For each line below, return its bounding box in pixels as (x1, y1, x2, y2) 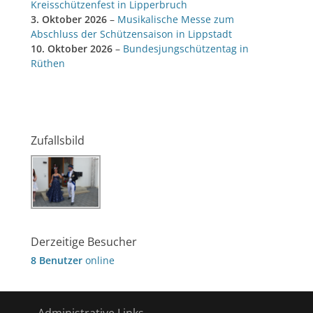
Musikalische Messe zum (117, 13, 234, 27)
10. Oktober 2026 (31, 42, 112, 56)
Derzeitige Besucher (31, 233, 137, 249)
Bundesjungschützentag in (123, 42, 249, 56)
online (82, 253, 115, 267)
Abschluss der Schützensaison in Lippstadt (31, 27, 232, 41)
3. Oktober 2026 (31, 13, 107, 27)
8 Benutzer (31, 253, 82, 267)
